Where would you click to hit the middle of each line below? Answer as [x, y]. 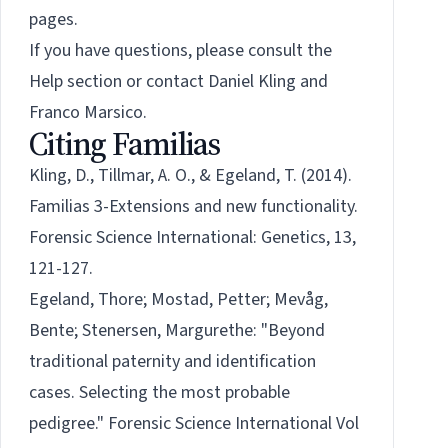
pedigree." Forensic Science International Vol [194, 424]
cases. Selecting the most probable [159, 393]
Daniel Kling [252, 82]
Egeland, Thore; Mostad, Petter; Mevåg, [178, 300]
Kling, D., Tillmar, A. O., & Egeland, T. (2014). [190, 176]
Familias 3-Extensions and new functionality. [193, 207]
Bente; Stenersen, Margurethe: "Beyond [177, 331]
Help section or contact [118, 82]
